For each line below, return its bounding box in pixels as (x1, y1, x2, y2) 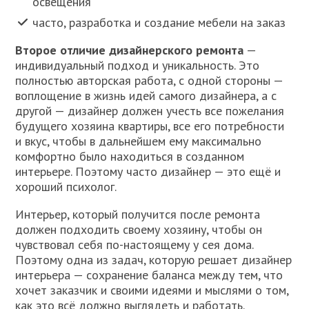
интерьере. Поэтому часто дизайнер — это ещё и (15, 163, 281, 179)
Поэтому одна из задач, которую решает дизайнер (15, 251, 292, 268)
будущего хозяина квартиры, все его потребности (15, 117, 285, 134)
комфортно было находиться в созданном (15, 148, 245, 164)
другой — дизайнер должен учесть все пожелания (15, 102, 285, 119)
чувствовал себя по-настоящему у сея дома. (15, 236, 254, 252)
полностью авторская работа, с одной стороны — (15, 72, 283, 88)
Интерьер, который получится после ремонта (15, 206, 261, 222)
